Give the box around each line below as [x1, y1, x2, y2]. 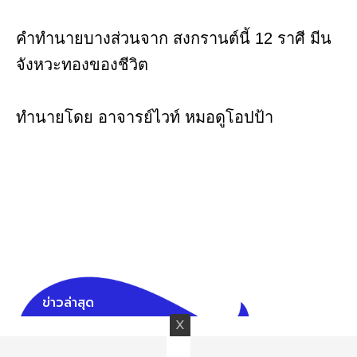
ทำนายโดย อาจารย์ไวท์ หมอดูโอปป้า [16, 108, 273, 127]
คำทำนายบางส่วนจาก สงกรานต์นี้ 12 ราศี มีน [16, 29, 331, 48]
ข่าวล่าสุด [42, 293, 94, 313]
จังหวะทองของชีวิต [16, 56, 148, 74]
